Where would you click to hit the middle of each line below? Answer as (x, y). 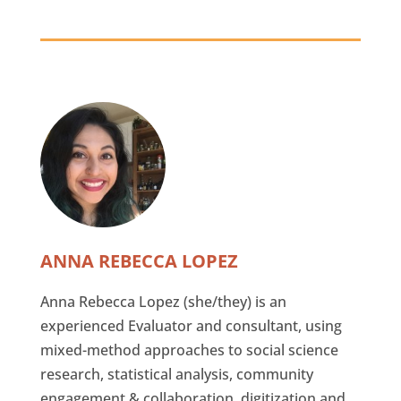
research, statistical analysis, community (176, 375)
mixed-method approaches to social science (189, 350)
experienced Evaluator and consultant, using (191, 326)
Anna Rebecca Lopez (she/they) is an (163, 302)
